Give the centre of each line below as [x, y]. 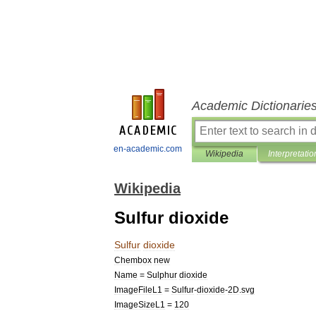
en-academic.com [148, 149]
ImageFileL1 [138, 290]
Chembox [133, 260]
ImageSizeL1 [140, 304]
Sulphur [162, 275]
